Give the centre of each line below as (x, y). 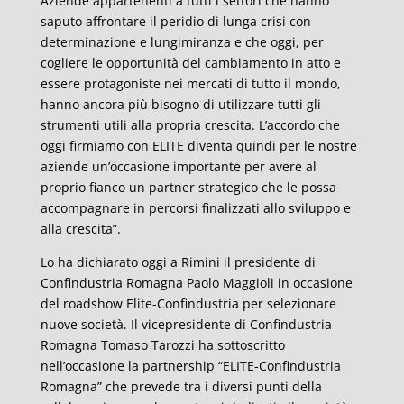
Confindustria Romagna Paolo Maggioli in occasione (196, 283)
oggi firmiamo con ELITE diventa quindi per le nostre (198, 146)
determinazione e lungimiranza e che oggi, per (182, 42)
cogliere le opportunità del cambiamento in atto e (190, 63)
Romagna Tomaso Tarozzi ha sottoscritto (162, 345)
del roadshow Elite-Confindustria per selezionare (188, 303)
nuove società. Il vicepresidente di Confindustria (186, 324)
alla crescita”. (80, 229)
